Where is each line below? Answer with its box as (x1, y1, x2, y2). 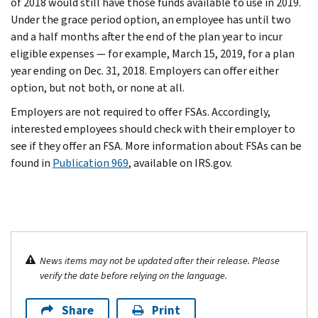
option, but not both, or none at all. (11, 79, 185, 95)
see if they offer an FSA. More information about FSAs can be (11, 138, 302, 153)
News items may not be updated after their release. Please (40, 253, 280, 268)
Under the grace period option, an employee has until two (11, 11, 291, 27)
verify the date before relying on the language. (40, 268, 227, 283)
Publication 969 (53, 155, 128, 170)
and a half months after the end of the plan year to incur (11, 28, 283, 44)
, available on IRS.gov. (128, 155, 232, 170)
